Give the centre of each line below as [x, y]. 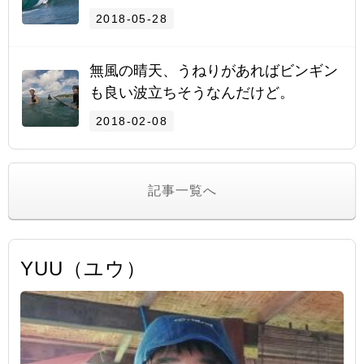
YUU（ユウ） [83, 269]
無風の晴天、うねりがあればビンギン [214, 71]
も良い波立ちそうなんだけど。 [192, 93]
